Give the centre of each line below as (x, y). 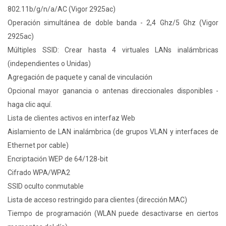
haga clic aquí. (30, 105)
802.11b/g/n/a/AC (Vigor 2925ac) (62, 9)
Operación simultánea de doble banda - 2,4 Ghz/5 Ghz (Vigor (113, 23)
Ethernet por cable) (38, 146)
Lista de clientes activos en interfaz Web (71, 118)
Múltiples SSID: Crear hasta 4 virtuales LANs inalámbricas (113, 50)
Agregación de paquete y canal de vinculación (80, 77)
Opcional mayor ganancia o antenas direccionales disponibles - (113, 91)
